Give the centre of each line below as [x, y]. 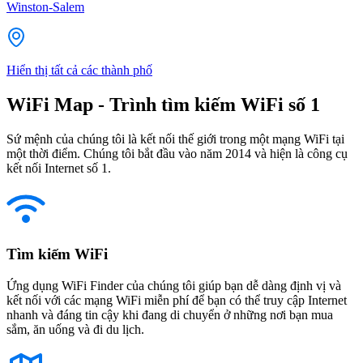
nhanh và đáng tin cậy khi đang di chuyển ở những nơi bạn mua [170, 315]
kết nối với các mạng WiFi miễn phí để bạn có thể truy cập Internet [177, 301]
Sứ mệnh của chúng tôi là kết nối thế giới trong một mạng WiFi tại [175, 139]
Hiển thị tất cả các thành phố [79, 70]
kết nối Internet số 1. [59, 168]
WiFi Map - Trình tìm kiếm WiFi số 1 [163, 104]
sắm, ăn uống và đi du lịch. [75, 330]
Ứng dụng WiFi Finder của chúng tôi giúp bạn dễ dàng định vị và [174, 286]
